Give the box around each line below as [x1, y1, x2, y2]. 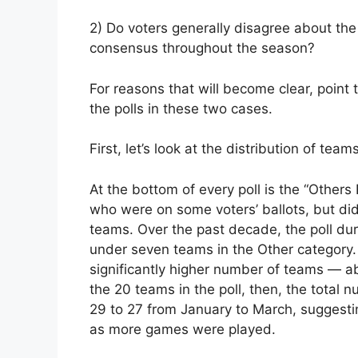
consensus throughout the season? [89, 40, 315, 57]
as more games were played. [89, 320, 276, 337]
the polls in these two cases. [89, 100, 272, 117]
